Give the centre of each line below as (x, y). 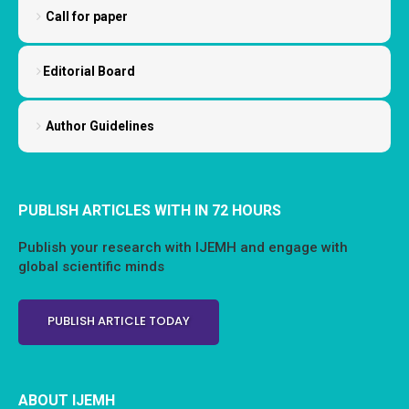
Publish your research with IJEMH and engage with (183, 248)
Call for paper (85, 17)
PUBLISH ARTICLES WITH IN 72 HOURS (150, 211)
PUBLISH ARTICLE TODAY (119, 321)
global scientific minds (91, 267)
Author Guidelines (99, 126)
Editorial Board (89, 72)
